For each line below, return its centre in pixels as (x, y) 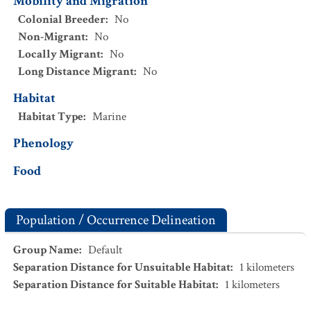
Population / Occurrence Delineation (116, 220)
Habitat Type (51, 117)
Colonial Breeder (62, 19)
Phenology (43, 143)
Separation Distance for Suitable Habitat (115, 285)
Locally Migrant (59, 54)
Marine (109, 117)
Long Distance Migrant (76, 72)
